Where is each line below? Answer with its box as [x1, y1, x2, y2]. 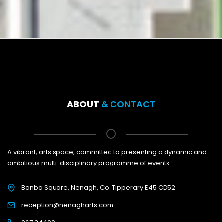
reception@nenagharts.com [21, 200, 113, 210]
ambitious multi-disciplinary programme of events [7, 158, 169, 167]
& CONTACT [101, 98, 155, 110]
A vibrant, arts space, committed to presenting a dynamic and [7, 147, 207, 157]
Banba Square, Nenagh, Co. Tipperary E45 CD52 [21, 183, 175, 192]
